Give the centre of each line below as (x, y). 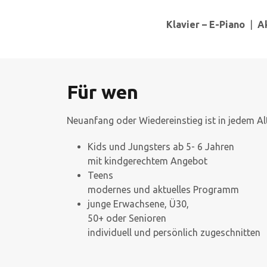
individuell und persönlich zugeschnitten (174, 232)
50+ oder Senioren (127, 218)
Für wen (103, 92)
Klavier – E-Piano (206, 24)
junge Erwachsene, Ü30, (138, 204)
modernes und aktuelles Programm (163, 190)
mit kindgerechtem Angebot (148, 161)
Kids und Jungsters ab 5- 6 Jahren (161, 147)
